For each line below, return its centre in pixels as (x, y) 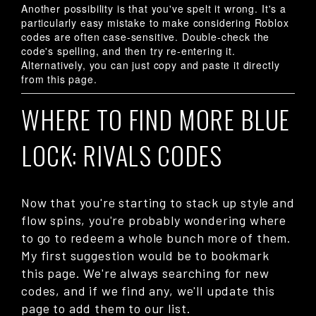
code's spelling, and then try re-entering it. (128, 51)
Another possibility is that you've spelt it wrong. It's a (154, 9)
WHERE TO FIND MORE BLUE (156, 119)
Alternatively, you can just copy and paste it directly (151, 65)
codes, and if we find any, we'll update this (148, 291)
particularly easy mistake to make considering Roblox (155, 23)
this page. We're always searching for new (145, 273)
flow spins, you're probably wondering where (154, 220)
